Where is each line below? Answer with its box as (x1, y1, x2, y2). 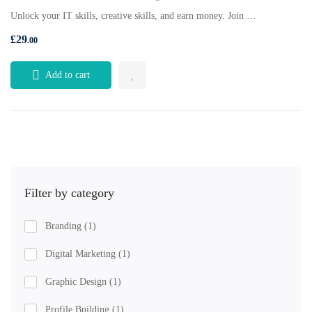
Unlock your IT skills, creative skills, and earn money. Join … (10, 10, 256, 21)
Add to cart (45, 70, 90, 80)
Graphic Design (45, 276, 109, 287)
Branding (45, 221, 84, 231)
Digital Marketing (45, 249, 118, 259)
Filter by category (24, 186, 114, 200)
